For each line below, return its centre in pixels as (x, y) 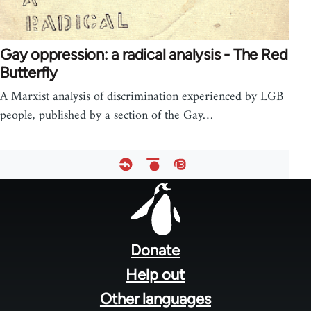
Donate (155, 251)
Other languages (155, 299)
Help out (155, 275)
